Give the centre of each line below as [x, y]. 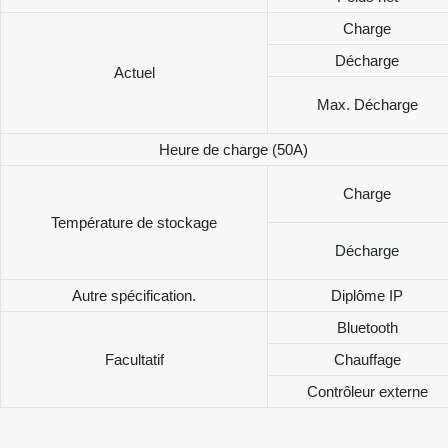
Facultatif [134, 359]
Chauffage [367, 359]
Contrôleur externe [367, 391]
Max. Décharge [367, 104]
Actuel [134, 72]
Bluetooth [367, 327]
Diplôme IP [367, 295]
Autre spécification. [134, 295]
